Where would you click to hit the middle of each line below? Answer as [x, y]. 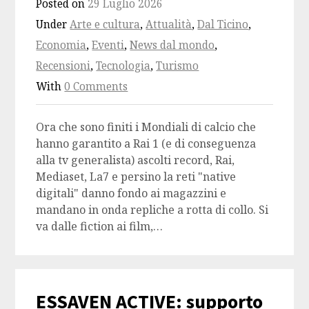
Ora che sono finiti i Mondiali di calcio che [146, 127]
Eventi [108, 46]
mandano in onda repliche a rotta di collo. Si [152, 210]
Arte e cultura [105, 25]
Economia [61, 46]
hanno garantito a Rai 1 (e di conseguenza [146, 144]
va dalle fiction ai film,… [100, 227]
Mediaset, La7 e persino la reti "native [136, 177]
